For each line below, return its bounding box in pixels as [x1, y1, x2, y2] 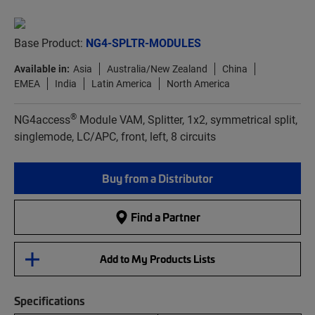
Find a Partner [129, 209, 200, 225]
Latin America [91, 77, 152, 91]
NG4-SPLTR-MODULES [86, 35, 201, 51]
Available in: [14, 62, 70, 76]
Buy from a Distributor [102, 170, 213, 186]
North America [167, 77, 230, 91]
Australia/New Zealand [107, 62, 207, 76]
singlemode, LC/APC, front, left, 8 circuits [14, 129, 216, 144]
